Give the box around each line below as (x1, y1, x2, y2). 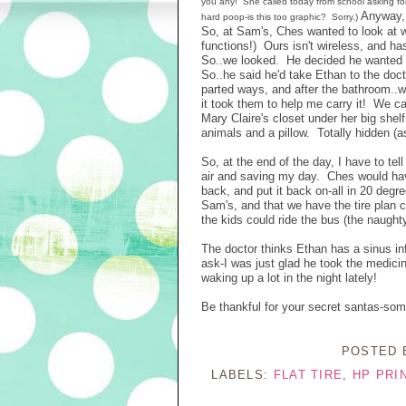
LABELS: (211, 367, 274, 382)
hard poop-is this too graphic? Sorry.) (201, 12, 358, 22)
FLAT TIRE (273, 367, 343, 382)
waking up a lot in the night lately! (201, 271, 377, 285)
